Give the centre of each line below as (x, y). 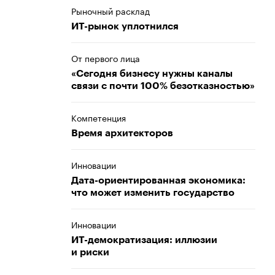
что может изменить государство (153, 193)
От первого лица (106, 58)
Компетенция (99, 117)
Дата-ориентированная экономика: (158, 180)
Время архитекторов (122, 133)
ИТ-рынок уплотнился (125, 26)
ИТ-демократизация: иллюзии (144, 240)
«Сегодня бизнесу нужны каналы (152, 74)
